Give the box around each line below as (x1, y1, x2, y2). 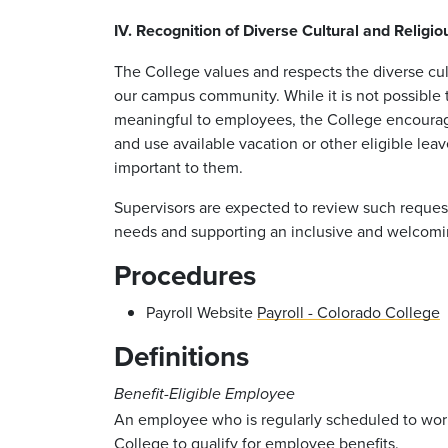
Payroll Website (146, 300, 257, 323)
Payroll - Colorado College (257, 300, 440, 323)
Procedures (114, 254, 256, 295)
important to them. (114, 155, 247, 178)
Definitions (114, 335, 249, 376)
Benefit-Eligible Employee (114, 384, 295, 404)
